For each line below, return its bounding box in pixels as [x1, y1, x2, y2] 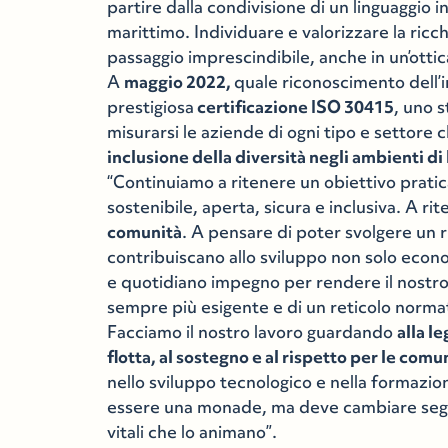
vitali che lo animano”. [107, 421, 278, 443]
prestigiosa [107, 96, 195, 118]
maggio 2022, [124, 71, 235, 93]
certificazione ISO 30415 [194, 96, 395, 118]
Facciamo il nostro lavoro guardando [107, 321, 398, 343]
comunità [107, 221, 183, 243]
